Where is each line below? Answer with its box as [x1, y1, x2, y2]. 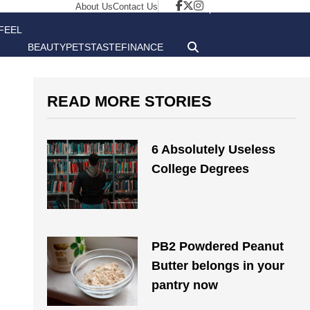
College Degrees [151, 162, 249, 176]
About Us [75, 1, 113, 12]
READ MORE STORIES [47, 93, 212, 110]
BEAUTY [28, 42, 66, 53]
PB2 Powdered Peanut [151, 239, 284, 253]
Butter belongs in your [151, 259, 284, 273]
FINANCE [121, 42, 163, 53]
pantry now [151, 278, 218, 292]
